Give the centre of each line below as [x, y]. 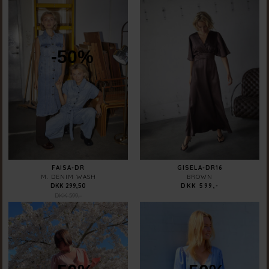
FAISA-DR [68, 168]
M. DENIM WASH [68, 177]
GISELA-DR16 [200, 168]
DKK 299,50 [68, 186]
